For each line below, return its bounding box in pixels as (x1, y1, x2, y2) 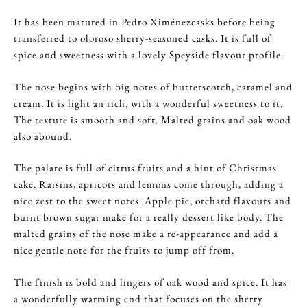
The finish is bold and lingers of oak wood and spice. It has (14, 275, 287, 288)
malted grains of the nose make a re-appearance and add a (14, 227, 278, 241)
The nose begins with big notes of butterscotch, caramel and (14, 79, 293, 93)
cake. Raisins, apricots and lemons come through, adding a (14, 177, 284, 191)
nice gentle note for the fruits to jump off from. (14, 243, 234, 257)
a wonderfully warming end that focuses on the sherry (14, 291, 263, 305)
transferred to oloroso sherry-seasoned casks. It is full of (14, 32, 271, 45)
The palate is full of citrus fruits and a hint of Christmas (14, 161, 277, 175)
